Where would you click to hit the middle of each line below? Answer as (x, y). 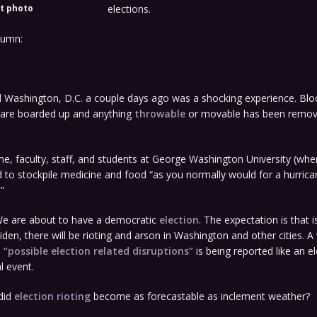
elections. (129, 8)
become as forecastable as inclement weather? (200, 296)
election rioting (52, 296)
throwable (160, 113)
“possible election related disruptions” (98, 250)
